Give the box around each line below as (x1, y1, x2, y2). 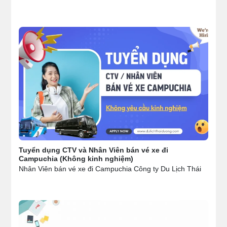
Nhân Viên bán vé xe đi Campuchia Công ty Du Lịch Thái (19, 165, 202, 173)
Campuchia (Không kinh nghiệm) (19, 155, 134, 163)
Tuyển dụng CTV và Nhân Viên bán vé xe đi (19, 146, 169, 154)
